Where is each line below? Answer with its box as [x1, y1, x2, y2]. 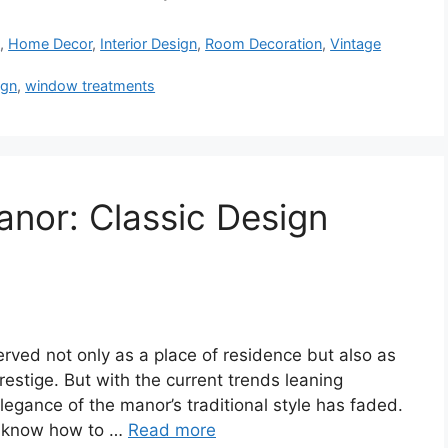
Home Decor [8, 35, 93, 53]
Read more [128, 419, 216, 440]
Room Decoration [205, 35, 323, 53]
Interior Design [100, 35, 198, 53]
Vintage [330, 35, 382, 53]
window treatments [25, 77, 156, 95]
